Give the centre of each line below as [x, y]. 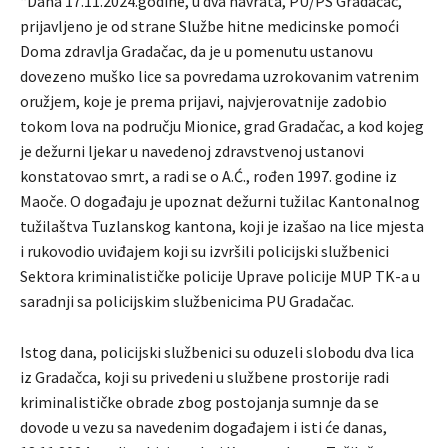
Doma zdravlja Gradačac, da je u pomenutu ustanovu [196, 51]
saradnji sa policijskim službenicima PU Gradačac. [187, 301]
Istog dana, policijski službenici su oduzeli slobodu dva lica [217, 352]
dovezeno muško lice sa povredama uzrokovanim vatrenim [219, 76]
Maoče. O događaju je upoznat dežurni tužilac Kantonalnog [220, 201]
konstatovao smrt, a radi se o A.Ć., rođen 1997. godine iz [208, 176]
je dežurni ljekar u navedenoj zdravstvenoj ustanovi [192, 151]
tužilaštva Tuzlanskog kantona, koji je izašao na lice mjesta [222, 226]
